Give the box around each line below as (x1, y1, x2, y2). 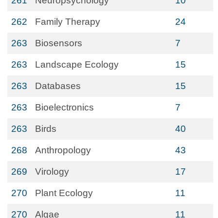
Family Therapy (35, 17, 100, 27)
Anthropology (35, 145, 91, 155)
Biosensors (35, 38, 82, 48)
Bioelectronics (35, 102, 94, 112)
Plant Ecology (35, 188, 93, 198)
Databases (35, 81, 81, 91)
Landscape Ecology (35, 59, 119, 70)
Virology (35, 166, 69, 177)
